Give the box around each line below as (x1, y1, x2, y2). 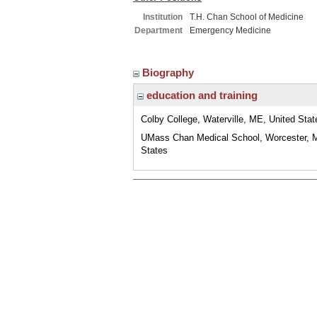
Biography (142, 67, 197, 79)
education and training (144, 89, 258, 101)
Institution (143, 12, 183, 22)
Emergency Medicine (190, 25, 271, 35)
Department (134, 25, 183, 35)
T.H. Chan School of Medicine (190, 12, 304, 22)
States (141, 145, 168, 156)
